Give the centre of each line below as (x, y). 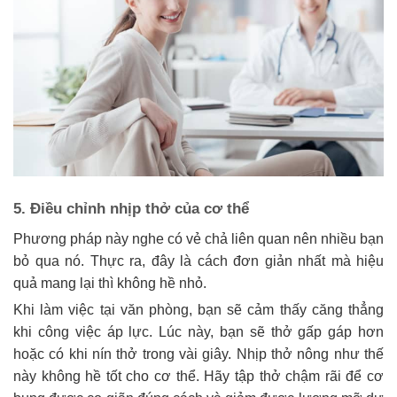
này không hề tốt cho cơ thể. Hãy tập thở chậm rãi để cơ (198, 377)
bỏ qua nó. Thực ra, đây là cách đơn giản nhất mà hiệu (198, 261)
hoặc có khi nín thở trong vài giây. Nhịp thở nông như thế (198, 354)
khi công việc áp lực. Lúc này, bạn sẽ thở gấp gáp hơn (198, 332)
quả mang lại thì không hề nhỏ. (110, 284)
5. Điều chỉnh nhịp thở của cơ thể (131, 208)
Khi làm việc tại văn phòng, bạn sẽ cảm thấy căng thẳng (198, 310)
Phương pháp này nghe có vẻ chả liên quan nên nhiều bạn (198, 239)
